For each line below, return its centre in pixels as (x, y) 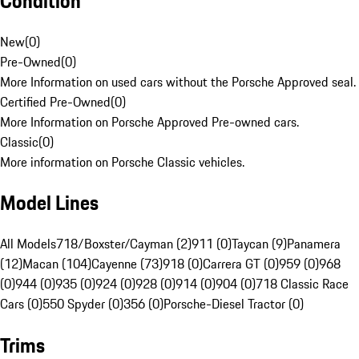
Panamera (314, 244)
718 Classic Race (302, 284)
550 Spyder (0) (83, 304)
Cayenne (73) (127, 264)
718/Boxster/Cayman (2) (124, 244)
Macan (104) (57, 264)
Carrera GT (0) (241, 264)
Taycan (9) (259, 244)
